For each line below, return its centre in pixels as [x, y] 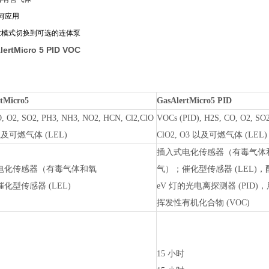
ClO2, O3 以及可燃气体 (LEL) [212, 135]
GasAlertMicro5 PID [194, 101]
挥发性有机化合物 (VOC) [203, 203]
